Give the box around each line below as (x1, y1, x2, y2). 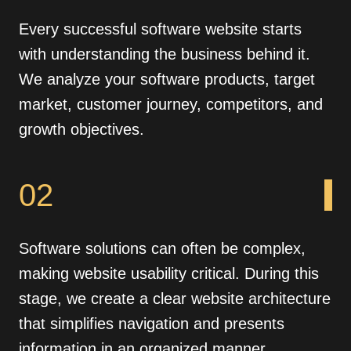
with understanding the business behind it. (19, 45, 310, 63)
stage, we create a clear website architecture (19, 289, 331, 307)
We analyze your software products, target (19, 70, 315, 88)
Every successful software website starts (19, 20, 302, 38)
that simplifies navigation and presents (19, 314, 284, 332)
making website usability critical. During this (19, 264, 319, 282)
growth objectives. (19, 120, 144, 138)
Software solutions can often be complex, (19, 239, 306, 257)
